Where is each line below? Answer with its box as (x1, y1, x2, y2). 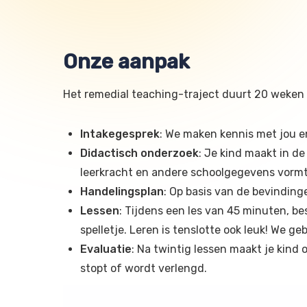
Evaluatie (80, 243, 132, 256)
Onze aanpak (63, 49, 190, 75)
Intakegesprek (80, 127, 160, 141)
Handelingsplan (80, 185, 164, 199)
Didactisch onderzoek (80, 147, 199, 160)
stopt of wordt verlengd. (80, 262, 207, 275)
